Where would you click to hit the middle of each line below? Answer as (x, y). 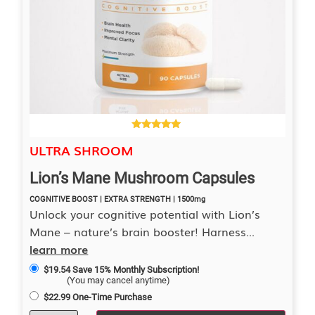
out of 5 (149, 147)
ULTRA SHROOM (82, 150)
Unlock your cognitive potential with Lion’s (145, 214)
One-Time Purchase (112, 297)
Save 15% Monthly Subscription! (135, 270)
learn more (59, 249)
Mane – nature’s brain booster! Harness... (142, 232)
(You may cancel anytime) (119, 281)
